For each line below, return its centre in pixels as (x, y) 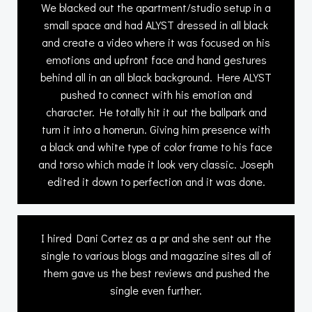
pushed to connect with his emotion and (156, 94)
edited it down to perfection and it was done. (156, 181)
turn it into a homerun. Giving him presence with (156, 129)
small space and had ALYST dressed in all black (156, 24)
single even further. (156, 290)
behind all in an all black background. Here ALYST (156, 77)
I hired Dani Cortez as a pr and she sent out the (156, 237)
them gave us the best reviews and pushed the (156, 272)
